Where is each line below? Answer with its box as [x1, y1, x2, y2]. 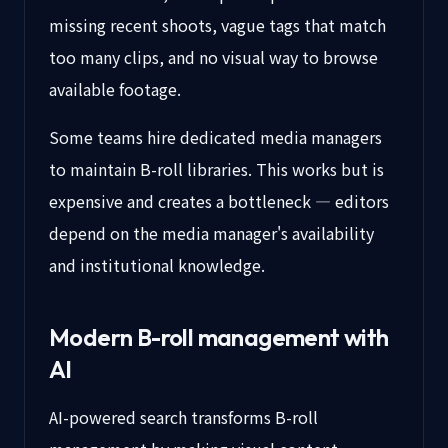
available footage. [49, 77, 181, 101]
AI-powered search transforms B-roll [49, 405, 318, 429]
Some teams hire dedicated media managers [49, 125, 382, 149]
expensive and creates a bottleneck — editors [49, 189, 389, 213]
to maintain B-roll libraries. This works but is [49, 157, 384, 181]
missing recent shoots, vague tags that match [49, 13, 386, 37]
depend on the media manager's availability [49, 221, 374, 245]
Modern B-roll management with [49, 322, 389, 352]
